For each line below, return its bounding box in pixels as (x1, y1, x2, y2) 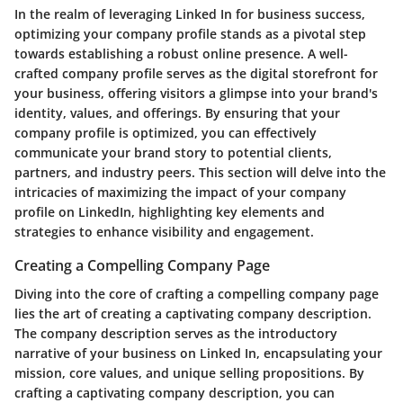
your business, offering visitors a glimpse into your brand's (14, 85, 378, 102)
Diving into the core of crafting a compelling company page (14, 285, 379, 303)
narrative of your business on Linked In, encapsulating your (14, 345, 382, 363)
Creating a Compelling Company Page (14, 255, 270, 275)
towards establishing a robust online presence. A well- (14, 45, 348, 62)
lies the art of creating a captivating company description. (14, 305, 372, 323)
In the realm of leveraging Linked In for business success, (14, 5, 365, 22)
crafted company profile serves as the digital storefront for (14, 65, 378, 82)
